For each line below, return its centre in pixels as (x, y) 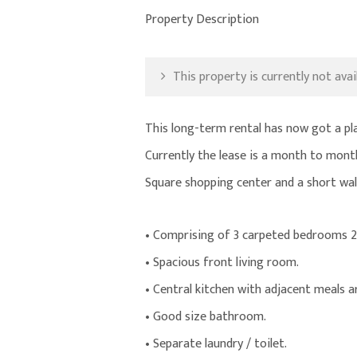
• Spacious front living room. (222, 263)
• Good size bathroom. (206, 317)
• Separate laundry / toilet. (216, 344)
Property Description (202, 20)
